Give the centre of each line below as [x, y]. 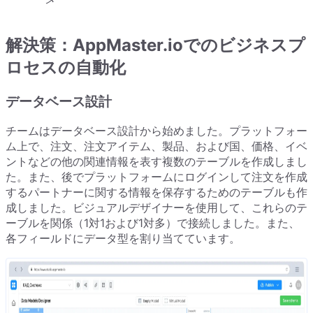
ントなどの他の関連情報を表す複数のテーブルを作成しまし [156, 162]
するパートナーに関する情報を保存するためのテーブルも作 [156, 192]
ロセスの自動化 [66, 67]
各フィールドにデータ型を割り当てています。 [123, 239]
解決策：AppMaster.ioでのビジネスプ [155, 45]
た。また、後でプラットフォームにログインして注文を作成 [156, 177]
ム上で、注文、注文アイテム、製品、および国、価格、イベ [156, 146]
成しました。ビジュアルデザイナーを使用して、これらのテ [156, 208]
